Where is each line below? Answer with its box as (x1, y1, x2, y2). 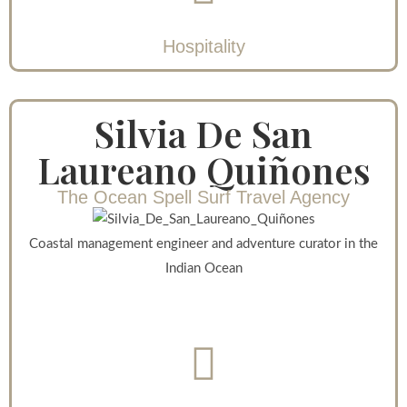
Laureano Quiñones (36, 145, 371, 194)
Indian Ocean (164, 261, 243, 275)
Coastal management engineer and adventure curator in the (29, 236, 378, 251)
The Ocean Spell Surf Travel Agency (57, 187, 350, 208)
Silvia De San (94, 109, 313, 158)
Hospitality (162, 36, 245, 57)
